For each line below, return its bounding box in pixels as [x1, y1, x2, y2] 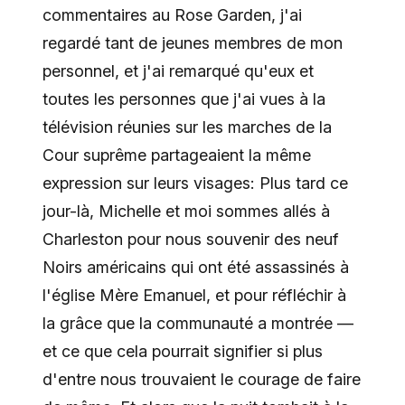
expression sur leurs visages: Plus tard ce [42, 174, 348, 193]
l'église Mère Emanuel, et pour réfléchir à [42, 286, 346, 306]
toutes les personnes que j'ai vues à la [42, 89, 325, 109]
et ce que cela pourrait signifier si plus [42, 342, 323, 362]
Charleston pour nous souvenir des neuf [42, 230, 339, 250]
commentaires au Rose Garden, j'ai [42, 5, 302, 25]
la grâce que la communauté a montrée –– [42, 314, 353, 334]
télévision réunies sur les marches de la [42, 118, 332, 137]
